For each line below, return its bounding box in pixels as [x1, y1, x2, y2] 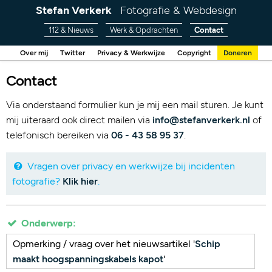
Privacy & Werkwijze [97, 49, 165, 57]
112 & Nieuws [49, 25, 93, 35]
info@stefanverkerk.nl [152, 114, 250, 126]
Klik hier [63, 175, 98, 187]
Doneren [223, 49, 252, 57]
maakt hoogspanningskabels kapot [13, 253, 163, 265]
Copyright [177, 49, 211, 57]
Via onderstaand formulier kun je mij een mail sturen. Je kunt [6, 99, 263, 110]
